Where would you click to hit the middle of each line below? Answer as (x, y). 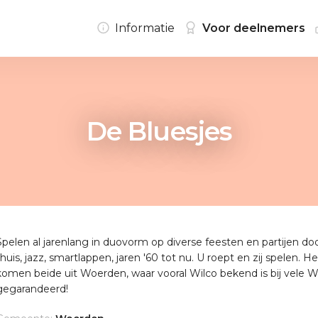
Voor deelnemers (254, 28)
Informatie (145, 28)
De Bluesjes (159, 131)
